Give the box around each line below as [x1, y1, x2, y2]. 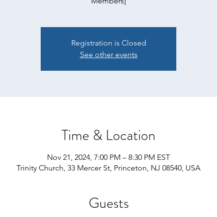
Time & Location [62, 125, 155, 145]
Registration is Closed [71, 38, 146, 47]
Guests [88, 193, 129, 213]
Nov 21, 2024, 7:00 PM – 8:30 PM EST [47, 153, 170, 162]
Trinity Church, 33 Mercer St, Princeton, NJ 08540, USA [16, 163, 201, 172]
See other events [79, 50, 138, 59]
